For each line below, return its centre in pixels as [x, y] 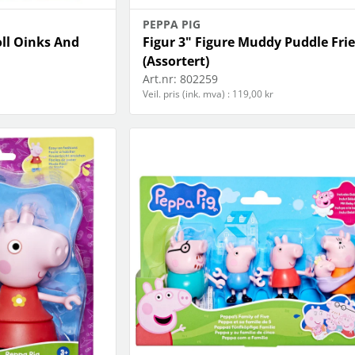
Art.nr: [159, 79]
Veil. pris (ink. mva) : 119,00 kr [208, 94]
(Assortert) [176, 61]
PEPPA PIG [171, 25]
